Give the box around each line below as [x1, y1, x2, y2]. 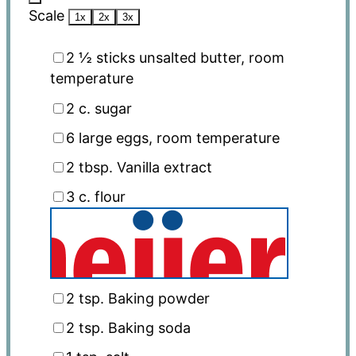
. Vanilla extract [108, 159, 212, 176]
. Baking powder [99, 289, 210, 307]
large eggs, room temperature [74, 129, 280, 146]
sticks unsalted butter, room [91, 49, 284, 67]
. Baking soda [99, 319, 191, 336]
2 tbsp [65, 159, 109, 176]
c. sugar [74, 99, 132, 117]
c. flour [74, 188, 126, 206]
